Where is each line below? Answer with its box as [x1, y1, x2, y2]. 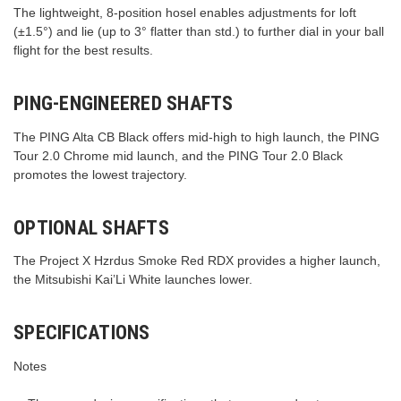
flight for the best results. [13, 42, 153, 57]
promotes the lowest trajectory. [13, 166, 187, 182]
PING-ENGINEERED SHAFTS [13, 91, 234, 115]
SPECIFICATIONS [13, 321, 150, 345]
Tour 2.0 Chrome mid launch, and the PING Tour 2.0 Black [13, 148, 343, 163]
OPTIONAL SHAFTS [13, 216, 169, 239]
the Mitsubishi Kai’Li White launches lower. [13, 272, 252, 287]
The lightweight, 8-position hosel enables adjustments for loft [13, 4, 356, 20]
